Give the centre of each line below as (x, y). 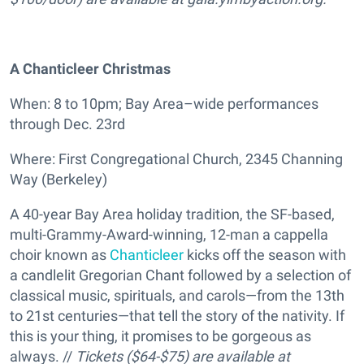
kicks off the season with (265, 255)
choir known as (60, 255)
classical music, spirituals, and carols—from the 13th (177, 296)
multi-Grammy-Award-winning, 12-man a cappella (169, 235)
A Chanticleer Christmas (90, 69)
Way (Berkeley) (58, 180)
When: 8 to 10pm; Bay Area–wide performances (164, 104)
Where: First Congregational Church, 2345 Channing (176, 159)
